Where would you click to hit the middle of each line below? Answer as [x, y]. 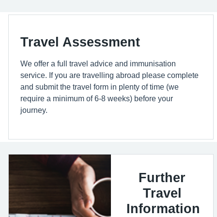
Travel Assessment [80, 42]
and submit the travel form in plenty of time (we [100, 86]
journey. [35, 110]
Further [162, 177]
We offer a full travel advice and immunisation [98, 63]
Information [163, 208]
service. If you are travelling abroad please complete [109, 75]
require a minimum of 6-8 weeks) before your [97, 98]
